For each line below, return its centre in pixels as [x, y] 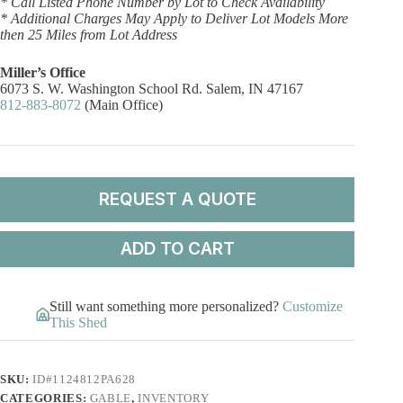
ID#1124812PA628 [84, 379]
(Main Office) [122, 104]
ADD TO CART [177, 249]
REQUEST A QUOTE [177, 200]
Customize [313, 306]
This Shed [78, 322]
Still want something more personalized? [166, 306]
